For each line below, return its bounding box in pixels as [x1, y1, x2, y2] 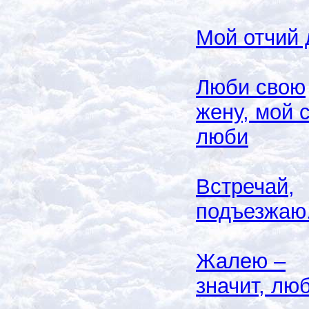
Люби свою [196, 74, 306, 99]
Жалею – [196, 248, 286, 273]
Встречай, [196, 174, 295, 199]
